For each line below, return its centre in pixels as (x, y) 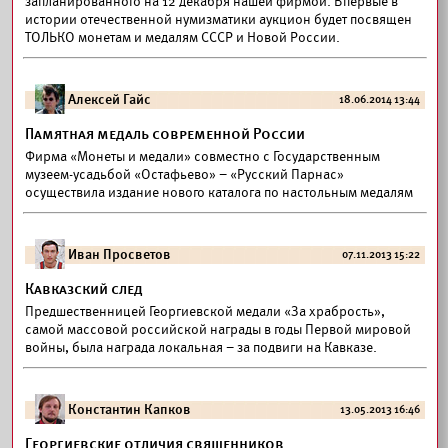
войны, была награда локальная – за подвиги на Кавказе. (201, 347)
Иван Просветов (119, 254)
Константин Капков (129, 409)
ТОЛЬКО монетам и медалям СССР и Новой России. (182, 37)
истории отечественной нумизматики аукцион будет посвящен (218, 19)
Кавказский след (84, 289)
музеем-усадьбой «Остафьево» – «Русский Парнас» (184, 174)
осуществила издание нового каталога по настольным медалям (219, 192)
